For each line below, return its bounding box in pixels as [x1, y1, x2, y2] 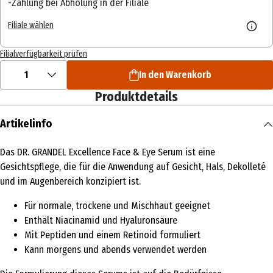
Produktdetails [95, 89, 178, 105]
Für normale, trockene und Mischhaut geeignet [24, 200, 210, 212]
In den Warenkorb [138, 69, 211, 81]
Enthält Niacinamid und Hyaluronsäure [24, 214, 177, 227]
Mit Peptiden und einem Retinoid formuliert [24, 229, 200, 241]
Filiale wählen [8, 19, 54, 30]
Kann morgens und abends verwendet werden [24, 244, 207, 256]
